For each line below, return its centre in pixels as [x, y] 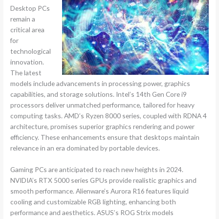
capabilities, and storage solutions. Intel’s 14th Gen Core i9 [99, 94]
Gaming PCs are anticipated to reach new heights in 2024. [97, 169]
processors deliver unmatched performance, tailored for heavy [103, 105]
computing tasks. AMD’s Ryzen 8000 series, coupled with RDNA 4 [109, 115]
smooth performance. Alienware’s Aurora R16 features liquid [100, 191]
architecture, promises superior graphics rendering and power [103, 126]
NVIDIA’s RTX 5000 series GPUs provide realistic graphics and [104, 180]
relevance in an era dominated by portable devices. [85, 148]
